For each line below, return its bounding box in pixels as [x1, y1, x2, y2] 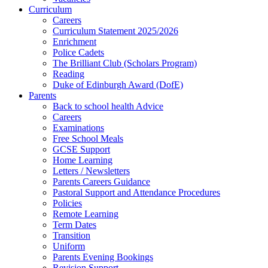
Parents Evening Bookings [53, 252, 153, 262]
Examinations [53, 123, 104, 133]
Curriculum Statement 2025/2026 [53, 26, 178, 36]
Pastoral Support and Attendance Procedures [53, 187, 220, 197]
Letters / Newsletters [53, 166, 130, 176]
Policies [53, 198, 82, 208]
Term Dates [53, 220, 96, 230]
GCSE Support [53, 144, 110, 154]
